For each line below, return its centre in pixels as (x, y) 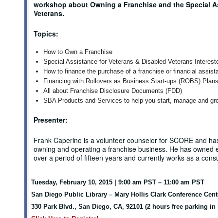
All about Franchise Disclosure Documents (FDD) (112, 91)
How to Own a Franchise (78, 52)
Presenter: (50, 120)
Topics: (46, 34)
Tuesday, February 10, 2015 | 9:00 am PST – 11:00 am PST (118, 182)
